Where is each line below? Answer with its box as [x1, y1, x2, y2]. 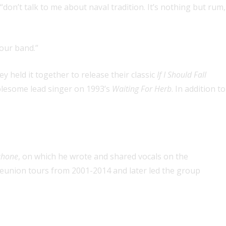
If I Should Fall [157, 69, 206, 80]
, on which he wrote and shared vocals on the [18, 151, 188, 162]
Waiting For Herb [112, 83, 172, 94]
